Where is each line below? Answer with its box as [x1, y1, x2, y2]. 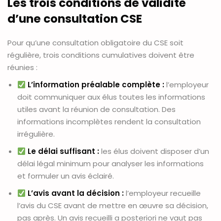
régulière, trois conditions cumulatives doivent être [7, 50, 194, 61]
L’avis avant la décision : [28, 188, 124, 199]
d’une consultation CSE [7, 11, 142, 27]
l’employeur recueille [124, 188, 201, 199]
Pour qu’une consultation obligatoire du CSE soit [7, 37, 184, 48]
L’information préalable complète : [28, 79, 165, 90]
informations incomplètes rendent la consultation [17, 116, 201, 127]
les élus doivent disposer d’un [99, 146, 210, 157]
